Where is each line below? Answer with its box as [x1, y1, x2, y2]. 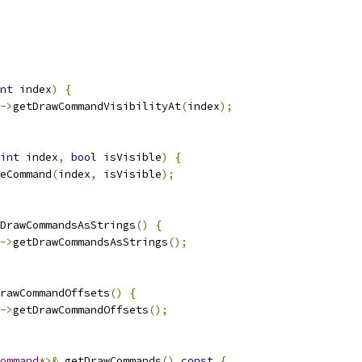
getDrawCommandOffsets [13, 303, 149, 317]
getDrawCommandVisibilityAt [13, 99, 181, 113]
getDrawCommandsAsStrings [13, 235, 168, 249]
